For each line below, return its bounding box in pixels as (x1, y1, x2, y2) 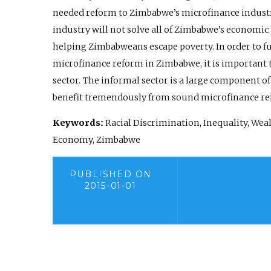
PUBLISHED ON (69, 169, 152, 180)
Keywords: (53, 117, 103, 128)
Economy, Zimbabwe (53, 134, 140, 145)
